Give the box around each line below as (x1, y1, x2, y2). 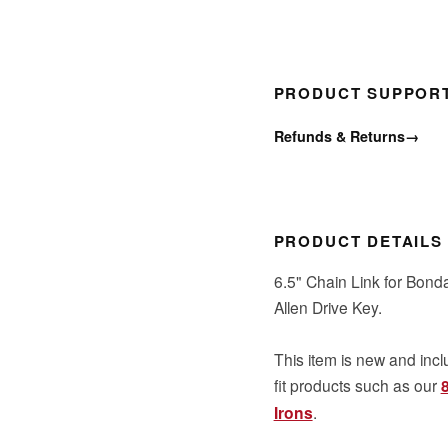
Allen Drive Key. (273, 295, 382, 318)
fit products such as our (273, 373, 441, 396)
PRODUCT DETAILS (273, 230, 443, 253)
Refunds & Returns (273, 125, 405, 146)
